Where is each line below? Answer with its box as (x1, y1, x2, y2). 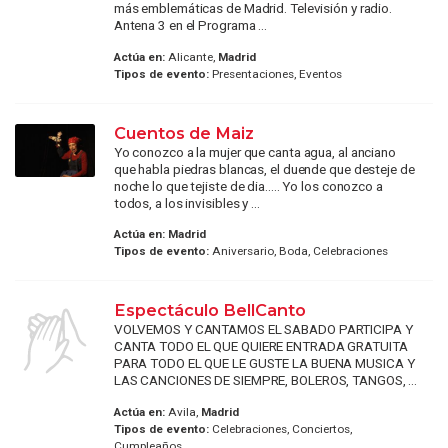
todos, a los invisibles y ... (113, 194, 260, 211)
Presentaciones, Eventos (208, 66, 342, 81)
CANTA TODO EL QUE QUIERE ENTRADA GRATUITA (113, 338, 408, 355)
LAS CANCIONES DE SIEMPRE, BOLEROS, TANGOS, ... (113, 372, 418, 389)
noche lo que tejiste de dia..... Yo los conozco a (113, 177, 383, 194)
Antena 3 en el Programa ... (113, 17, 268, 34)
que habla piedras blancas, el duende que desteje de (113, 160, 415, 177)
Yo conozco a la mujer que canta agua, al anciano (113, 143, 396, 160)
